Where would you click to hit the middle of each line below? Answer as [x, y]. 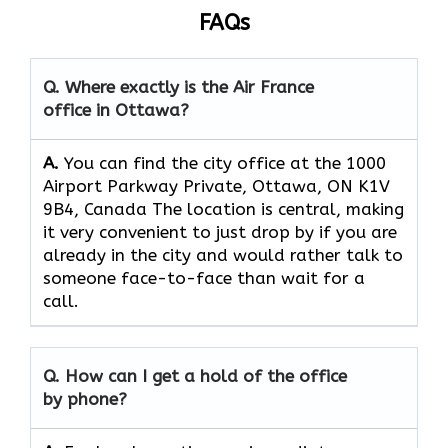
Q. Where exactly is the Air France [178, 87]
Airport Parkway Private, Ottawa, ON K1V [216, 186]
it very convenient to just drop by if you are [220, 232]
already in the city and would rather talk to [223, 255]
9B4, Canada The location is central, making [223, 209]
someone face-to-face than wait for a [204, 278]
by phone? [85, 399]
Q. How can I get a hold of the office [195, 376]
